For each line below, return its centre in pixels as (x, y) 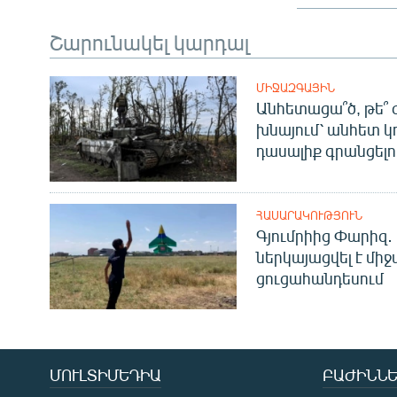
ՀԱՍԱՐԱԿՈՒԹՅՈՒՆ (309, 216)
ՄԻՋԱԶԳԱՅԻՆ (295, 88)
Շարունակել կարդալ (149, 42)
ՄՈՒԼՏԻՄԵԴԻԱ (105, 375)
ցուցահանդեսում (319, 279)
